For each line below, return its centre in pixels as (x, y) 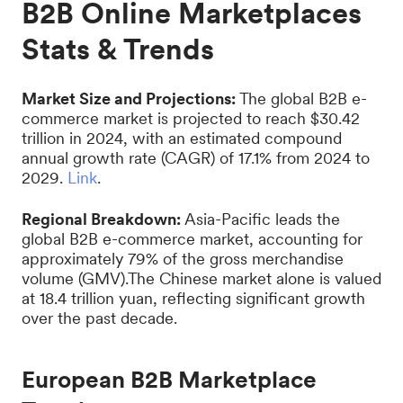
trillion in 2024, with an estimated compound (182, 138)
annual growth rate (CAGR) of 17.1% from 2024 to (196, 158)
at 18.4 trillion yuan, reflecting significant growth (193, 298)
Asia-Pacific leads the (260, 219)
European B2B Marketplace (169, 379)
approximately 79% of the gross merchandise (183, 259)
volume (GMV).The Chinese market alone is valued (201, 278)
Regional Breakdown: (101, 219)
